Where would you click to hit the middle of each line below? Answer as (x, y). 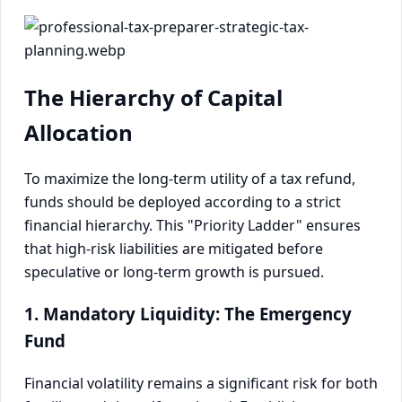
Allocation (79, 132)
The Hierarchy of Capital (153, 97)
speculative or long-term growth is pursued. (174, 272)
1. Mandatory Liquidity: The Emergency (188, 314)
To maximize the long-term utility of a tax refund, (190, 179)
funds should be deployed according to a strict (183, 202)
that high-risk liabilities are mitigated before (174, 249)
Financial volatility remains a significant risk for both (201, 383)
